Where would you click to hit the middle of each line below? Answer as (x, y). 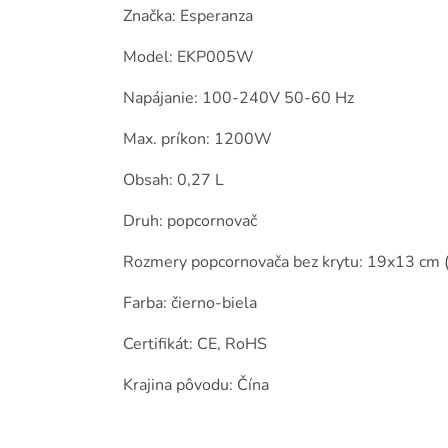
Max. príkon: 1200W (197, 139)
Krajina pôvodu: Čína (196, 385)
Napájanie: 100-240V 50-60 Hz (238, 98)
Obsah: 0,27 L (173, 180)
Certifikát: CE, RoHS (195, 344)
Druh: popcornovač (190, 221)
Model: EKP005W (188, 57)
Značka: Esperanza (188, 16)
